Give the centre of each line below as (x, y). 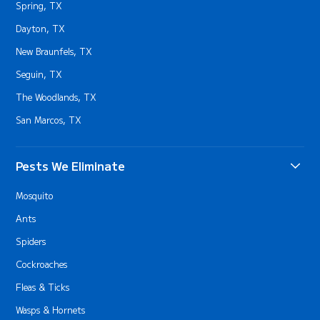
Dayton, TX (41, 28)
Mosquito (35, 196)
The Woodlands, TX (56, 97)
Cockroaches (42, 265)
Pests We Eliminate (71, 165)
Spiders (31, 242)
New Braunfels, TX (54, 51)
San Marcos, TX (49, 120)
